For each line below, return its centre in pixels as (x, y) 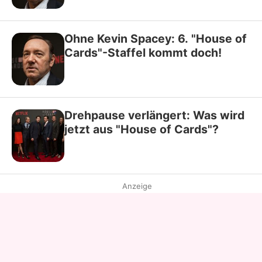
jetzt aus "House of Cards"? (142, 129)
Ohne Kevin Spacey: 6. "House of (156, 38)
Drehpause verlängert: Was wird (154, 115)
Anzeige (137, 186)
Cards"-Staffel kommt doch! (143, 52)
